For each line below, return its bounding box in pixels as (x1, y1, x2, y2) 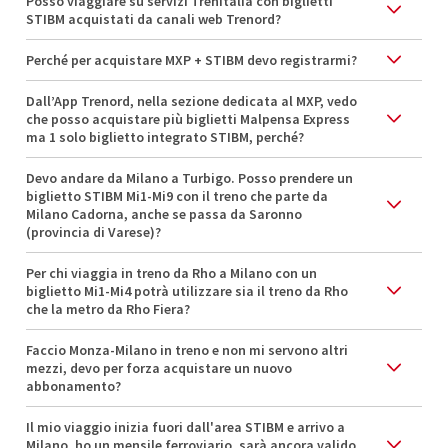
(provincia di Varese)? (26, 222, 161, 241)
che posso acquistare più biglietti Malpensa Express (26, 109, 350, 128)
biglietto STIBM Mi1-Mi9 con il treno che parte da (26, 186, 328, 205)
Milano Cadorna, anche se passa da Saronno (26, 204, 302, 223)
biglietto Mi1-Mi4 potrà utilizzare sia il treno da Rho (26, 281, 348, 300)
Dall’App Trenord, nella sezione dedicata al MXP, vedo (26, 91, 357, 110)
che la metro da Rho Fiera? (26, 299, 190, 318)
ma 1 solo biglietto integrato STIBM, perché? (26, 127, 304, 146)
